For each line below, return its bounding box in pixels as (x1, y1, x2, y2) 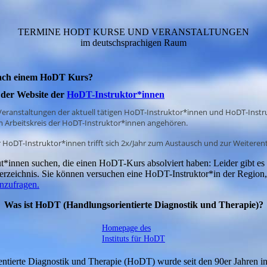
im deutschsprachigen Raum (80, 38, 187, 48)
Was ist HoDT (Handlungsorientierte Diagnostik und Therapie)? (4, 200, 263, 210)
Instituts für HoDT (101, 233, 165, 243)
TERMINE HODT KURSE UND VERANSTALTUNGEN (18, 27, 249, 37)
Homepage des (101, 222, 151, 232)
